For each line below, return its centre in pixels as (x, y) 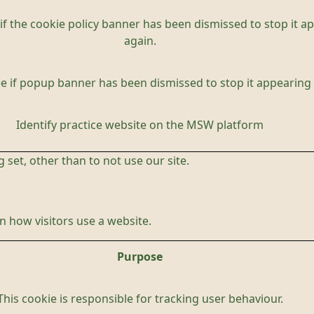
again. (140, 41)
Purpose (140, 257)
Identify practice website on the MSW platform (140, 125)
